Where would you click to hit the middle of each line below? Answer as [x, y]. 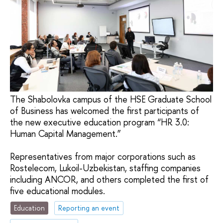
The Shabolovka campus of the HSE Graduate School [111, 100]
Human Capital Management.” [65, 134]
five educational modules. [57, 191]
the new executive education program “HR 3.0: [100, 122]
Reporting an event [89, 208]
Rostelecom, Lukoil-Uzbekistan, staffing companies [105, 168]
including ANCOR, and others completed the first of [109, 180]
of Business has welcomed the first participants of [105, 111]
